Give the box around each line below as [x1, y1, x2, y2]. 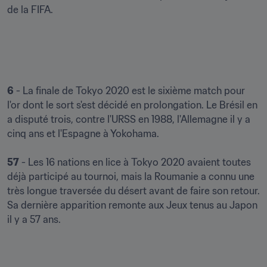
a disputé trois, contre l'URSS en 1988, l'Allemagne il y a [7, 113, 250, 125]
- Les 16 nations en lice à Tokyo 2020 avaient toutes [19, 156, 251, 168]
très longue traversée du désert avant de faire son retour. [7, 185, 260, 197]
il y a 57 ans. [7, 213, 61, 225]
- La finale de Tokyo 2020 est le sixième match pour [14, 85, 245, 97]
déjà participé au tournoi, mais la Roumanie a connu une [7, 170, 254, 182]
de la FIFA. [7, 4, 53, 15]
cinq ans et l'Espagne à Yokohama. [7, 128, 159, 139]
